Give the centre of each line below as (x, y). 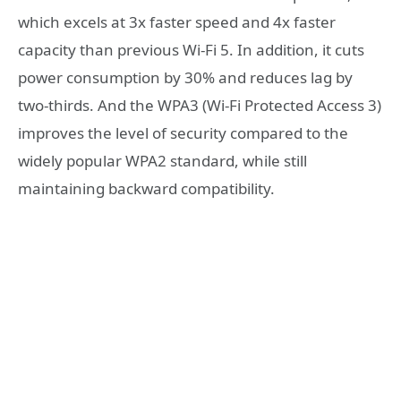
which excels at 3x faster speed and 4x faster (177, 21)
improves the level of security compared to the (183, 132)
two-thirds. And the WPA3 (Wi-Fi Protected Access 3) (200, 105)
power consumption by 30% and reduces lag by (185, 77)
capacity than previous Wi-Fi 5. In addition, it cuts (191, 49)
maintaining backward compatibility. (146, 188)
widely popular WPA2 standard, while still (162, 160)
